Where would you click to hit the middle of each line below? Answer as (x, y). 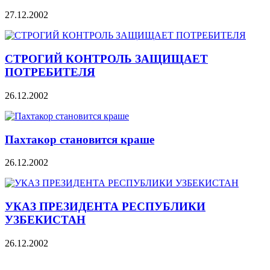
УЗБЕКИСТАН (45, 219)
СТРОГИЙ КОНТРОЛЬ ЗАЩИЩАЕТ (106, 59)
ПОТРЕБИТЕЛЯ (50, 72)
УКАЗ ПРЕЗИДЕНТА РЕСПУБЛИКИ (105, 206)
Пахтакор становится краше (80, 139)
